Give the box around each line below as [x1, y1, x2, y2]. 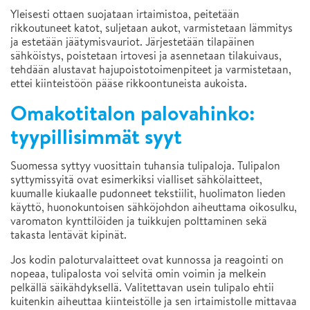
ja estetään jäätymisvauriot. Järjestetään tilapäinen [10, 34, 255, 49]
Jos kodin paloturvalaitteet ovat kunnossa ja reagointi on [10, 252, 284, 267]
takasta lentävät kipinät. [10, 227, 127, 242]
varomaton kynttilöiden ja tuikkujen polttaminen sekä [10, 213, 267, 228]
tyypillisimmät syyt [10, 122, 182, 151]
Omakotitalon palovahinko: [10, 98, 255, 127]
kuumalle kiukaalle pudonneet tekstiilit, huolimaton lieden [10, 185, 286, 201]
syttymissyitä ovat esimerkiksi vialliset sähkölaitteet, [10, 172, 262, 187]
